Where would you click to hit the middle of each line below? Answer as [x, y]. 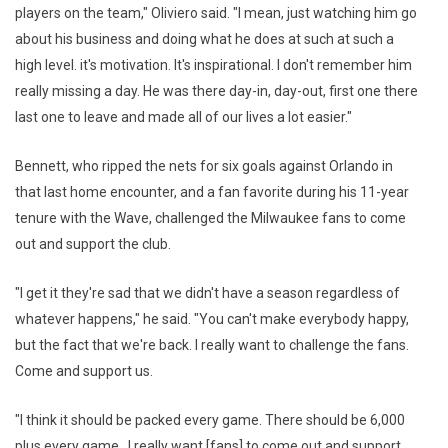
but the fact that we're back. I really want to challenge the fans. [212, 345]
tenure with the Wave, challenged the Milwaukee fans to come [210, 218]
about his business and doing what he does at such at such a [204, 39]
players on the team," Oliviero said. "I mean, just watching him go [216, 13]
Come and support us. [85, 371]
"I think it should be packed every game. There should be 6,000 [210, 420]
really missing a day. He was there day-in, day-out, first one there [216, 91]
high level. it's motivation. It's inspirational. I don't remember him [213, 65]
